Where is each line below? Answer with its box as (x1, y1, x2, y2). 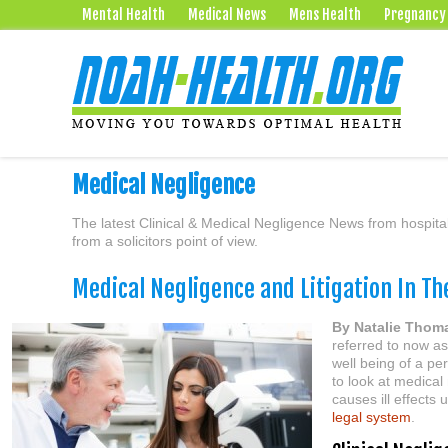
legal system (332, 409, 411, 425)
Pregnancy (384, 6, 446, 23)
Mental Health (82, 6, 165, 23)
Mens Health (289, 6, 361, 23)
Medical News (188, 6, 266, 23)
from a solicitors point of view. (72, 233, 258, 249)
